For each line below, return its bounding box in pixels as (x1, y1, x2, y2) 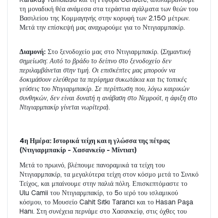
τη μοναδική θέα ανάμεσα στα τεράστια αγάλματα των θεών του (19, 4, 198, 14)
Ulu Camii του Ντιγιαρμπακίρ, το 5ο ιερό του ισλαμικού (19, 188, 178, 198)
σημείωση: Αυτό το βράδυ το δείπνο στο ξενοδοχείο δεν (19, 56, 171, 66)
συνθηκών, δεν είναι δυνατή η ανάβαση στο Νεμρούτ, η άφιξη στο (19, 93, 197, 103)
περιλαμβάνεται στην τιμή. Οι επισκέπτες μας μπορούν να (19, 66, 175, 75)
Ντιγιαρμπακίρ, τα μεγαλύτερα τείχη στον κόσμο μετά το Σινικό (19, 170, 199, 179)
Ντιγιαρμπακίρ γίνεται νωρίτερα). (19, 103, 110, 112)
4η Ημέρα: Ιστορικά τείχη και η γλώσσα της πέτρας (19, 136, 170, 145)
